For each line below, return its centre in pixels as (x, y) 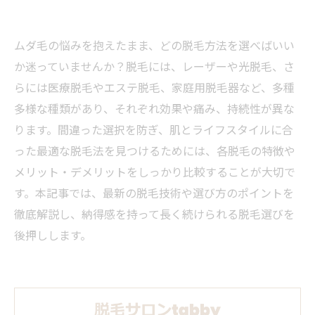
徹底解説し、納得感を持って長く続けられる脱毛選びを (154, 214)
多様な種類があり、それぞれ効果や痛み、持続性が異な (154, 108)
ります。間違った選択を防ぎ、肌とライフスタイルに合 (154, 129)
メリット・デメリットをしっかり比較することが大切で (155, 172)
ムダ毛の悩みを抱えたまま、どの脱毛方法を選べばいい (154, 45)
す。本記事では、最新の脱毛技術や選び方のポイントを (154, 193)
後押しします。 (53, 235)
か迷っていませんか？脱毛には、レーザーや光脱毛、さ (154, 66)
